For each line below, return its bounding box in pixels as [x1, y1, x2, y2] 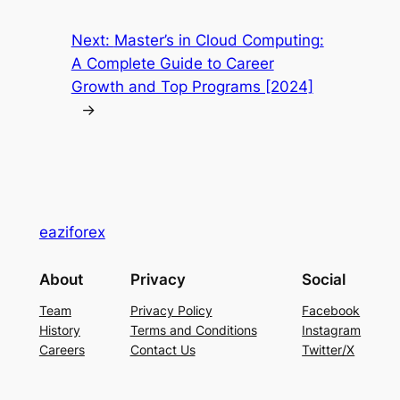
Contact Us [129, 342, 196, 358]
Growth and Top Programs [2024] [71, 77, 313, 96]
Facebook [302, 303, 361, 319]
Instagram [302, 322, 362, 338]
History [38, 322, 80, 338]
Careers [38, 342, 85, 358]
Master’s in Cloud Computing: [113, 30, 324, 49]
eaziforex [38, 222, 105, 241]
